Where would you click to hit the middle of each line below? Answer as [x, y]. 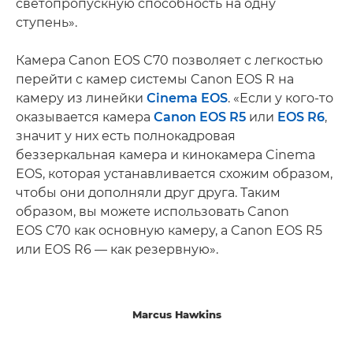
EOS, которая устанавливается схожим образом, [174, 173]
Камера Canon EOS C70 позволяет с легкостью [169, 60]
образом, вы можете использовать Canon [152, 211]
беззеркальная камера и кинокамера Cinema [165, 154]
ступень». [46, 22]
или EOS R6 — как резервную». [117, 249]
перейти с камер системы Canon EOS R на [155, 79]
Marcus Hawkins [176, 314]
